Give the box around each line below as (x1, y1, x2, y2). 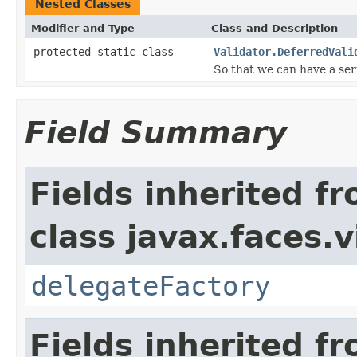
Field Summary (25, 114, 287, 151)
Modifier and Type (31, 22, 135, 34)
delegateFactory (31, 269, 270, 302)
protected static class (33, 45, 180, 58)
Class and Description (211, 22, 338, 34)
